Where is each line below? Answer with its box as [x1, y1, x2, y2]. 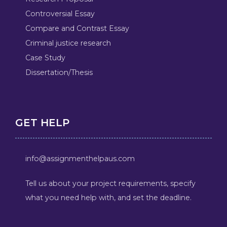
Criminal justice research [25, 38, 111, 48]
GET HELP [15, 116, 69, 129]
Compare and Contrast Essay [25, 23, 129, 33]
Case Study [25, 53, 65, 62]
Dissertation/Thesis [25, 67, 93, 77]
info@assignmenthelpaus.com [25, 154, 135, 163]
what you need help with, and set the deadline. [25, 193, 192, 202]
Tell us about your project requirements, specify [25, 178, 196, 188]
